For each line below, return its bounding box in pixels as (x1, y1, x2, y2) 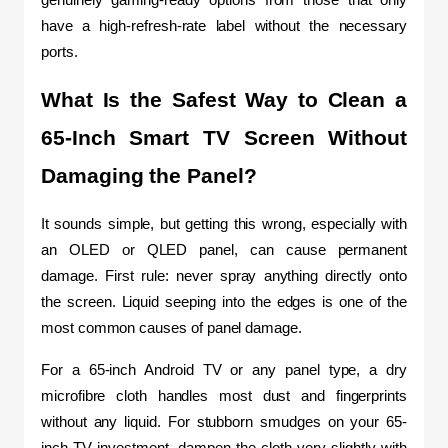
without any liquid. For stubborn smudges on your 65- (41, 413, 407, 430)
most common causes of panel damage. (41, 319, 302, 336)
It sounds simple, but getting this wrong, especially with (41, 215, 407, 232)
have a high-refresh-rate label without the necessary (41, 17, 407, 34)
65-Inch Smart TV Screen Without (41, 125, 407, 150)
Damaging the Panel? (41, 163, 257, 188)
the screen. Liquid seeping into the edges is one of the (41, 293, 407, 310)
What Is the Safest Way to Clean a (41, 87, 407, 112)
